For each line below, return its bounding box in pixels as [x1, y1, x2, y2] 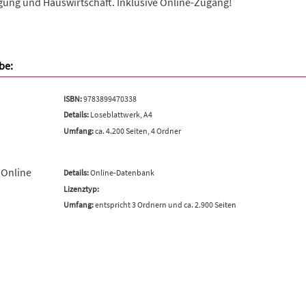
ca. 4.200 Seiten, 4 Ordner [93, 125, 181, 136]
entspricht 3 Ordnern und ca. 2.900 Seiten [93, 199, 236, 210]
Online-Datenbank [88, 167, 154, 178]
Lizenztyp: [63, 183, 99, 194]
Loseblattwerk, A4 [88, 109, 152, 120]
